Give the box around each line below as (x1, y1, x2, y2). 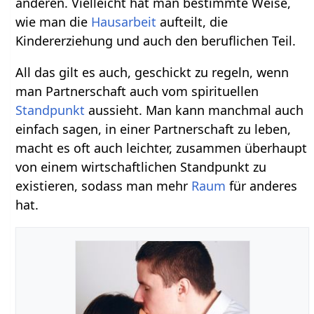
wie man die (15, 13, 92, 30)
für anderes (226, 177, 298, 194)
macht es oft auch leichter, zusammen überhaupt (15, 139, 308, 156)
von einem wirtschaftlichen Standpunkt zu (15, 158, 267, 175)
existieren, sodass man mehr (15, 177, 192, 194)
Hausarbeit (91, 13, 157, 30)
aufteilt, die (156, 13, 228, 30)
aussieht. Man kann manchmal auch (85, 101, 304, 118)
